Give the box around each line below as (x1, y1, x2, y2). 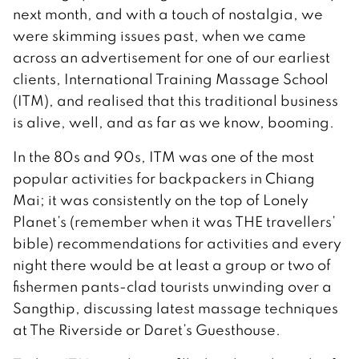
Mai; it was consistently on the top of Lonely (13, 190, 309, 209)
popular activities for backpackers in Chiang (13, 168, 315, 188)
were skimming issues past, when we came (13, 26, 306, 45)
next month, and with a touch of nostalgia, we (13, 4, 323, 23)
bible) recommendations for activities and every (13, 233, 341, 252)
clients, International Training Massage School (13, 69, 329, 88)
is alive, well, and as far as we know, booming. (13, 112, 334, 131)
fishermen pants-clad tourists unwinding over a (13, 276, 332, 296)
